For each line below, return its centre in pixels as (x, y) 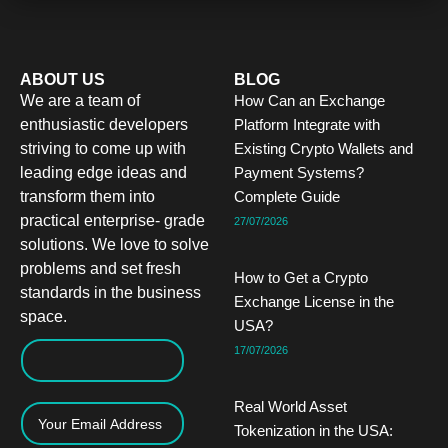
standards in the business (110, 292)
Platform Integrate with (307, 124)
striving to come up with (103, 148)
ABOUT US (62, 79)
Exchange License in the (314, 301)
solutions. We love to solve (114, 244)
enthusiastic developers (104, 124)
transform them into (87, 196)
